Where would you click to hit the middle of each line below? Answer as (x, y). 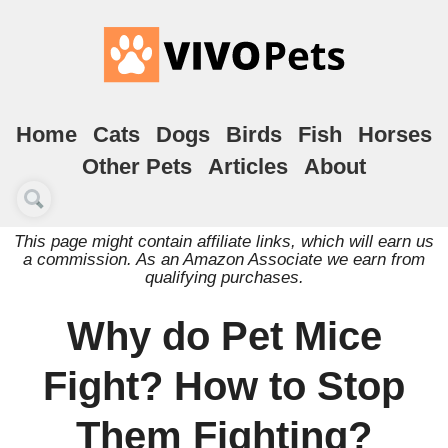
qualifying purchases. (224, 277)
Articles (248, 166)
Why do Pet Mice (224, 336)
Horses (395, 134)
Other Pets (137, 166)
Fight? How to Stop (224, 386)
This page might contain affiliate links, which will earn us (224, 241)
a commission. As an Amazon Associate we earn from (224, 259)
